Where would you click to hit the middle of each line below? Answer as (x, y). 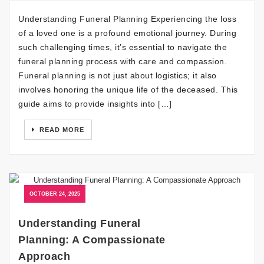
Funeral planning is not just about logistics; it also (118, 75)
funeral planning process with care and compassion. (123, 61)
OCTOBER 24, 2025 (55, 194)
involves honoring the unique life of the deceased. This (128, 89)
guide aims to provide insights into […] (95, 103)
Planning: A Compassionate (92, 240)
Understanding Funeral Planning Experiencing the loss (127, 19)
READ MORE (61, 129)
